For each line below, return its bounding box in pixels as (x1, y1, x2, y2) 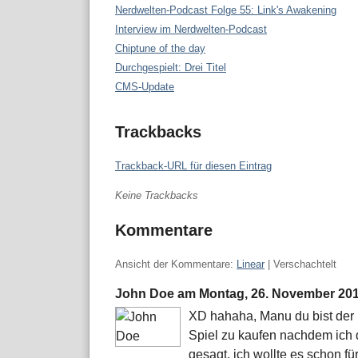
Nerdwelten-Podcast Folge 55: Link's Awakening (115, 4, 336, 17)
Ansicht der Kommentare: (115, 258, 237, 271)
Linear (237, 258, 265, 271)
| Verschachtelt (265, 258, 336, 271)
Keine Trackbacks (115, 189, 198, 202)
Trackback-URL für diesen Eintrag (115, 160, 272, 173)
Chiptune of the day (115, 42, 205, 55)
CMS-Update (115, 81, 174, 93)
